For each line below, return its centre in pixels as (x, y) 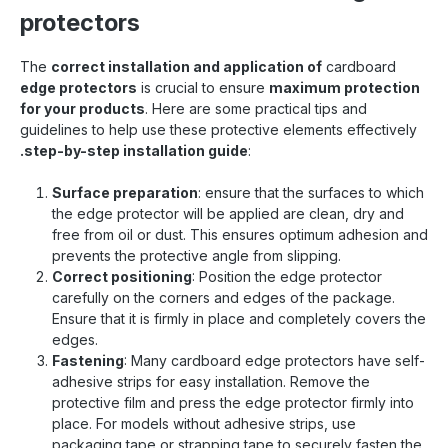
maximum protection (344, 87)
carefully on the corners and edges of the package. (223, 297)
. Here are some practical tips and (256, 108)
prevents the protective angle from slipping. (196, 255)
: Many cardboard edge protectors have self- (274, 360)
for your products (82, 108)
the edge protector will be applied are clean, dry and (228, 213)
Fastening (88, 360)
